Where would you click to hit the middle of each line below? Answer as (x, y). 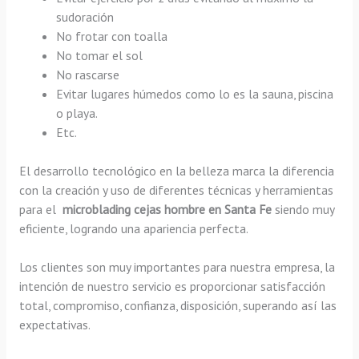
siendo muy (303, 209)
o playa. (77, 113)
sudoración (85, 17)
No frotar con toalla (112, 36)
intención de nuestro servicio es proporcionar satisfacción (172, 286)
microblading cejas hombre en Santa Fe (167, 209)
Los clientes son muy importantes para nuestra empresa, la (177, 267)
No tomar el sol (100, 56)
